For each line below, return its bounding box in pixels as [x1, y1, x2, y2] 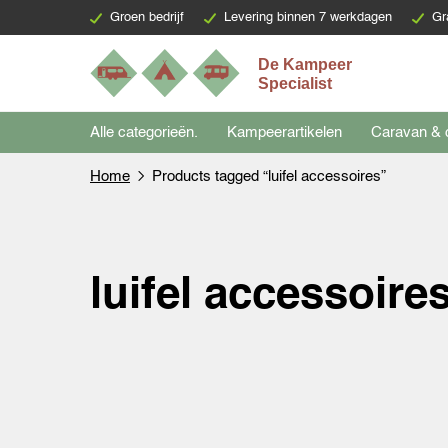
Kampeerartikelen [227, 124, 342, 140]
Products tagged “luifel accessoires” [152, 168, 386, 184]
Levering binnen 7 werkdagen [224, 11, 392, 24]
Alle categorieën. [90, 124, 198, 140]
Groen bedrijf [110, 11, 184, 24]
